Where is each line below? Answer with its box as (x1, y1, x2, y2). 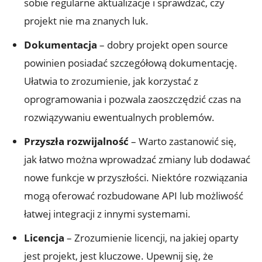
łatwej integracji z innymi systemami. (24, 206, 191, 220)
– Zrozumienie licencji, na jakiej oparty (64, 230, 239, 244)
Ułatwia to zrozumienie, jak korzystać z (24, 74, 198, 88)
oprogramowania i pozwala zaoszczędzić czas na (24, 92, 241, 106)
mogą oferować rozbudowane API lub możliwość (24, 188, 243, 202)
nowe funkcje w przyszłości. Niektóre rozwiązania (24, 170, 247, 184)
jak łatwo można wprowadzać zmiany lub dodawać (24, 152, 250, 166)
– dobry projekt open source (97, 37, 228, 51)
